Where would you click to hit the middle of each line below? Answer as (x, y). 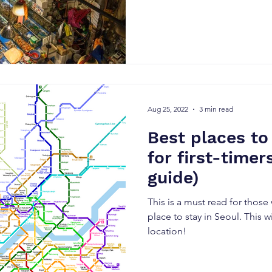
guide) (173, 177)
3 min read (216, 109)
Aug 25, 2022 (168, 109)
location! (167, 231)
